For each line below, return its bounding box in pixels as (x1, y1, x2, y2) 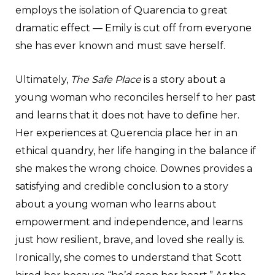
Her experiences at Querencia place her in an (15, 126, 238, 139)
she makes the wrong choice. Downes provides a (15, 162, 252, 174)
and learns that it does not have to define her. (15, 109, 239, 121)
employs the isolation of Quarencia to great (15, 4, 228, 16)
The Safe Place (71, 73, 141, 85)
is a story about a (141, 73, 225, 85)
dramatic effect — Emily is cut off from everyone (15, 21, 252, 34)
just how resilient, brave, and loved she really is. (15, 233, 244, 246)
